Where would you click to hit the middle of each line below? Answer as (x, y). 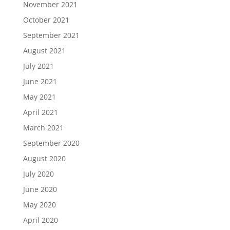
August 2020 (44, 158)
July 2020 (38, 174)
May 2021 (39, 97)
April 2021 (40, 112)
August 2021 (44, 51)
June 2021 (40, 81)
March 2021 (43, 128)
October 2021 (46, 20)
